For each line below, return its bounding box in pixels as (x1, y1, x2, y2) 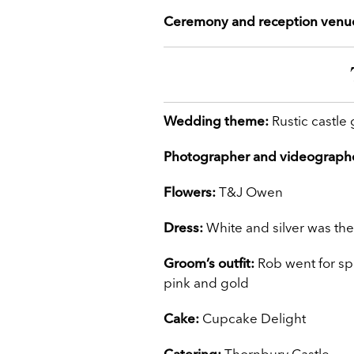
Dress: (164, 219, 203, 236)
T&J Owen (216, 183, 283, 201)
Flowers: (164, 183, 216, 201)
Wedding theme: (164, 112, 269, 130)
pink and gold (164, 274, 249, 292)
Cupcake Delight (199, 310, 306, 327)
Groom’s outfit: (164, 254, 254, 272)
